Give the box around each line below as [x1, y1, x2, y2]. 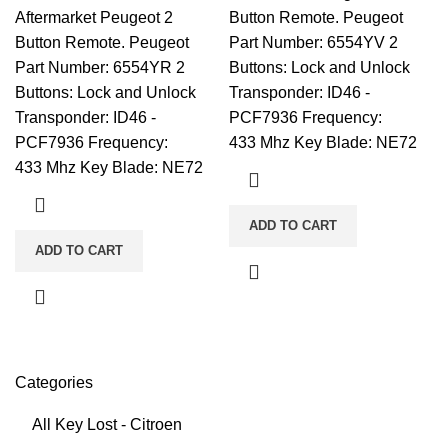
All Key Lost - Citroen [32, 416, 182, 433]
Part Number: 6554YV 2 [229, 34, 398, 51]
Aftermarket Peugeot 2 [15, 9, 173, 26]
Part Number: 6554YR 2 [15, 59, 185, 76]
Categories [15, 374, 93, 391]
